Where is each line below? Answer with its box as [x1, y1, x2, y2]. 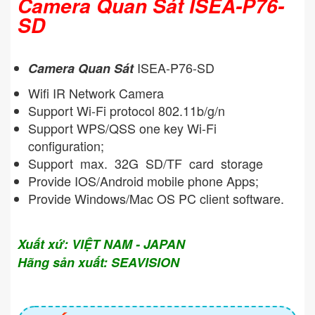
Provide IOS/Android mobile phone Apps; [28, 172, 262, 191]
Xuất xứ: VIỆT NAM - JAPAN [18, 235, 185, 254]
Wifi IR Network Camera [28, 84, 164, 103]
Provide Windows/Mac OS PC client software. [28, 189, 288, 208]
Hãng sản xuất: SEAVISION [18, 253, 179, 272]
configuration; [28, 136, 108, 155]
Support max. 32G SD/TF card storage [28, 154, 263, 173]
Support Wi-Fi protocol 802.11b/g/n [28, 101, 229, 120]
